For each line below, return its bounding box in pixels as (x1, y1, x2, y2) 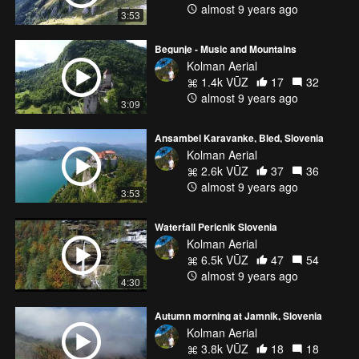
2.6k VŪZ (198, 162, 248, 179)
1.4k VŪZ (198, 73, 248, 90)
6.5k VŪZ (198, 251, 248, 268)
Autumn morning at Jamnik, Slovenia (155, 308, 322, 323)
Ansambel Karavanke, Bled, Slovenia (155, 130, 324, 145)
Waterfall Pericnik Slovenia (155, 219, 277, 234)
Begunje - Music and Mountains (155, 41, 296, 56)
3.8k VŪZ (198, 340, 248, 357)
